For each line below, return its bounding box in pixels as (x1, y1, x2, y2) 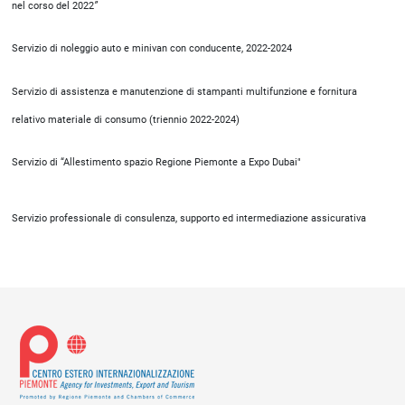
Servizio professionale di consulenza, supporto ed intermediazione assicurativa (12, 212, 366, 224)
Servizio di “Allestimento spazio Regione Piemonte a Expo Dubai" (12, 156, 301, 168)
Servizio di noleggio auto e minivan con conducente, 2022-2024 (12, 42, 292, 54)
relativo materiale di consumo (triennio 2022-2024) (12, 114, 240, 126)
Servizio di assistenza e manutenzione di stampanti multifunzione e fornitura (12, 86, 357, 98)
